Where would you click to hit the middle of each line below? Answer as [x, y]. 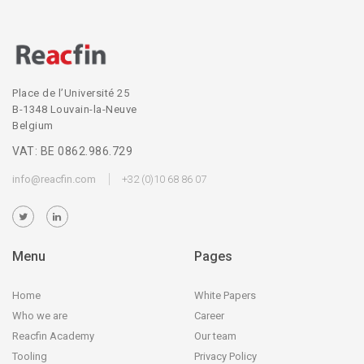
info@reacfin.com [54, 180]
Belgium [33, 126]
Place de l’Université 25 [71, 93]
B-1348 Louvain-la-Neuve [75, 110]
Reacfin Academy [53, 336]
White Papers [225, 296]
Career [209, 316]
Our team [215, 336]
